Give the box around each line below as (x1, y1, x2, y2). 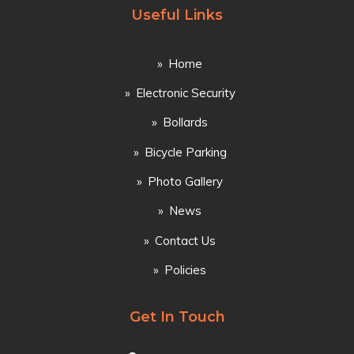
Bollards (163, 115, 208, 130)
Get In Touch (129, 308, 225, 326)
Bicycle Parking (144, 144, 227, 160)
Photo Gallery (148, 174, 223, 190)
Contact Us (155, 232, 216, 248)
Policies (164, 262, 206, 278)
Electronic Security (135, 85, 235, 100)
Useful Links (131, 6, 223, 24)
